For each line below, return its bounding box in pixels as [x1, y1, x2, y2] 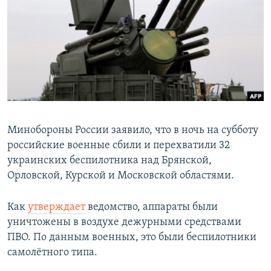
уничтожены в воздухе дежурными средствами [7, 217, 241, 229]
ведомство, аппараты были [85, 201, 218, 214]
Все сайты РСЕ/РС [21, 142, 105, 154]
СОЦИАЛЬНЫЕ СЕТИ [11, 60, 82, 70]
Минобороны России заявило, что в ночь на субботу [7, 125, 258, 137]
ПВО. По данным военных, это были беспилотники [7, 232, 256, 244]
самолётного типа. [7, 247, 97, 259]
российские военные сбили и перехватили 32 [7, 140, 230, 152]
